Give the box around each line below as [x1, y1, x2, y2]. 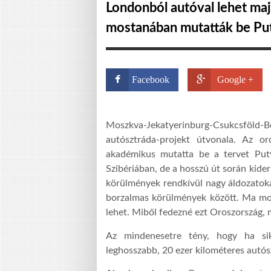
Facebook [132, 74, 169, 85]
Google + [217, 74, 253, 85]
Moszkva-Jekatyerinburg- [106, 120, 213, 131]
